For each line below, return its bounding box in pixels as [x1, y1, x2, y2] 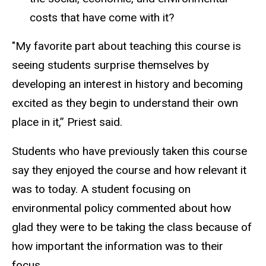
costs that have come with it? [30, 10, 183, 24]
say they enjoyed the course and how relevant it [12, 163, 246, 178]
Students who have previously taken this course [12, 144, 247, 159]
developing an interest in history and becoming [12, 77, 243, 91]
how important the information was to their [12, 239, 223, 254]
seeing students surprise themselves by [12, 58, 209, 72]
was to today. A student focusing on [12, 182, 191, 197]
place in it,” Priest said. [12, 115, 122, 129]
